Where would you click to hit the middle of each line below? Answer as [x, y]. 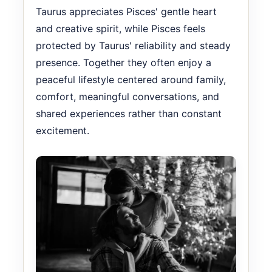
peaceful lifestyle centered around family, [131, 79]
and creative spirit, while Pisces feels [121, 28]
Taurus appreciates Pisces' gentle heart [126, 11]
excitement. [63, 130]
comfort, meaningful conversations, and [127, 96]
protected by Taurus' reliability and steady [133, 45]
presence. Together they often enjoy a [124, 62]
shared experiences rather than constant [129, 113]
